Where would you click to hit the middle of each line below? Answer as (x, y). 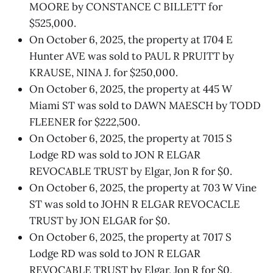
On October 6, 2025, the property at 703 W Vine (143, 187)
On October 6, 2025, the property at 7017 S (130, 237)
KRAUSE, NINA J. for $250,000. (104, 72)
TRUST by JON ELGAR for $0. (100, 220)
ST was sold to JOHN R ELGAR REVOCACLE (135, 204)
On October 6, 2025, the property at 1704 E (131, 39)
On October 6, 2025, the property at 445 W (131, 89)
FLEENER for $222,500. (85, 122)
